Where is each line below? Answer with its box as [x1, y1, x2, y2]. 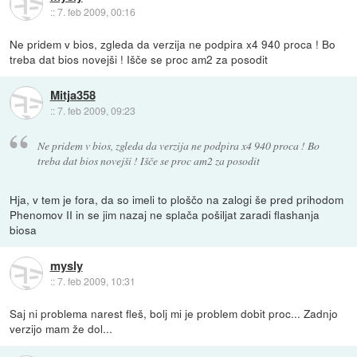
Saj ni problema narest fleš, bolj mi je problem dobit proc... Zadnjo [10, 304, 339, 321]
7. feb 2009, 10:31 [57, 273, 135, 288]
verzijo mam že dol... [10, 320, 113, 336]
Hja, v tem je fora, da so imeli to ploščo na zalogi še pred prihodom [10, 190, 344, 207]
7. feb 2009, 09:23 [57, 104, 135, 118]
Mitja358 [49, 86, 96, 104]
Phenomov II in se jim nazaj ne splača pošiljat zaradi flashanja [10, 206, 320, 222]
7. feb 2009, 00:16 [57, 5, 135, 19]
